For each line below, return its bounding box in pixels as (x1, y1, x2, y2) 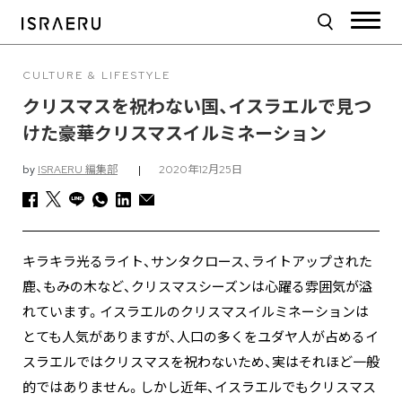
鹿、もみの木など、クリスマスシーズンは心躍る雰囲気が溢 (22, 278, 372, 296)
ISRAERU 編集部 (38, 162, 118, 177)
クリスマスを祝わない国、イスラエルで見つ (22, 95, 371, 118)
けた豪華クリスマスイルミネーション (22, 122, 327, 145)
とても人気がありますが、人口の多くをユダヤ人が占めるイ (22, 328, 379, 346)
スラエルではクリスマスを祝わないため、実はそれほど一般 (22, 354, 380, 371)
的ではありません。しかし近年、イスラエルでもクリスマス (22, 379, 376, 397)
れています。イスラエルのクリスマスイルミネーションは (22, 303, 369, 321)
